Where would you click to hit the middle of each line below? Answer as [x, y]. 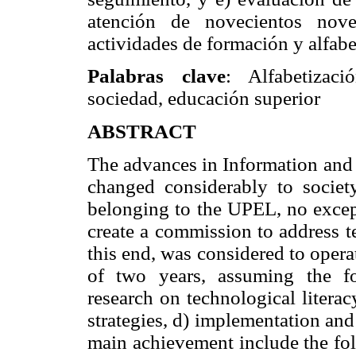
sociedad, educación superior [204, 99]
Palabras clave [157, 76]
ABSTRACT [142, 131]
